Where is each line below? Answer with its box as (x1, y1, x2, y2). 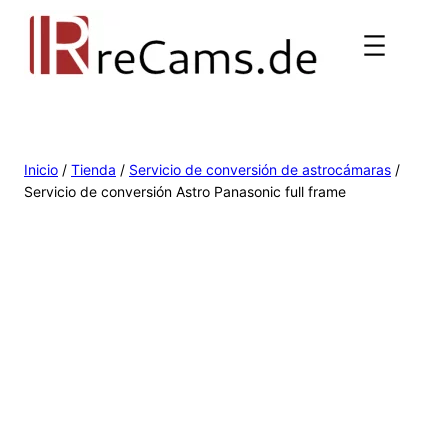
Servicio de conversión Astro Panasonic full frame (24, 183, 346, 200)
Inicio (24, 161, 58, 178)
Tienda (71, 161, 116, 178)
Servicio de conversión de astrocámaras (129, 161, 391, 178)
